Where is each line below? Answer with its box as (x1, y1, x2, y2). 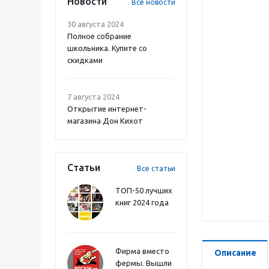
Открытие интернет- (67, 104, 147, 113)
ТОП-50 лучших (115, 186, 172, 195)
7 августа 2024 (67, 92, 119, 101)
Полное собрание (67, 32, 131, 40)
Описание (214, 248, 256, 258)
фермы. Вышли (115, 259, 172, 267)
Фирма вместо (115, 247, 169, 255)
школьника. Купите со (67, 44, 147, 52)
